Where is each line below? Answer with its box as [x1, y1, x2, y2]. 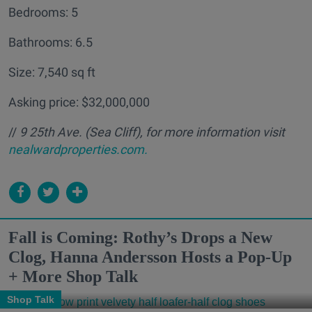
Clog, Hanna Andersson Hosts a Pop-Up [8, 247, 292, 266]
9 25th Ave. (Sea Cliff [19, 124, 136, 139]
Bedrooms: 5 [8, 4, 78, 19]
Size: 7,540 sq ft [8, 64, 95, 79]
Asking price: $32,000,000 [8, 94, 150, 109]
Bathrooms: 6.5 [8, 34, 93, 49]
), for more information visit [136, 124, 285, 139]
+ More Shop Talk [8, 267, 138, 286]
